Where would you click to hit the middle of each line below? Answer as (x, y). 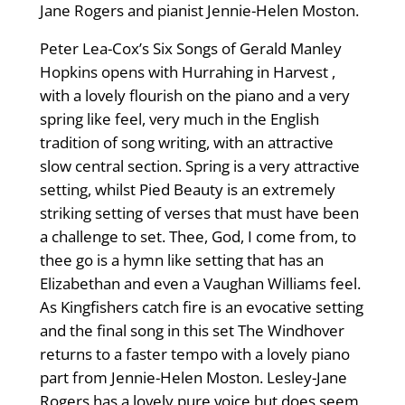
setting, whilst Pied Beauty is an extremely (187, 190)
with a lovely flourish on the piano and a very (194, 96)
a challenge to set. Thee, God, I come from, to (198, 237)
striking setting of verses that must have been (199, 213)
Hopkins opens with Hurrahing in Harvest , (187, 72)
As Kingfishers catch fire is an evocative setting (201, 307)
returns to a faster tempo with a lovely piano (194, 354)
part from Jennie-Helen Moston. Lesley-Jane (193, 378)
